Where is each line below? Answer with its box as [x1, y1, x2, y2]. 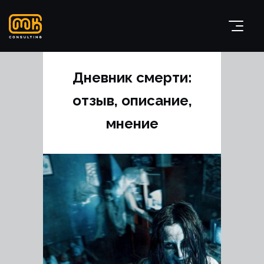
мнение [105, 115, 159, 132]
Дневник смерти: [72, 69, 192, 86]
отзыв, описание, [72, 92, 192, 109]
